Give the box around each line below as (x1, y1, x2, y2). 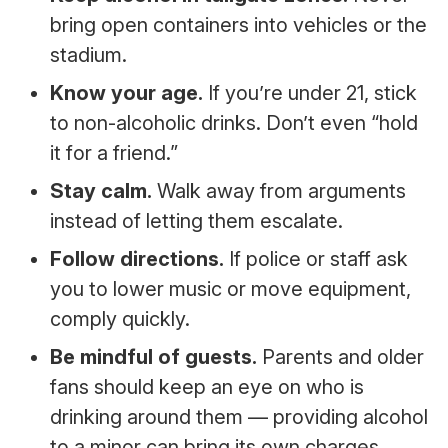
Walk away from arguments (151, 179, 406, 203)
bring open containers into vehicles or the (49, 13, 427, 37)
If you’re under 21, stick (202, 81, 417, 105)
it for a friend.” (49, 141, 178, 165)
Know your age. (49, 81, 203, 105)
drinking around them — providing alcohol (49, 405, 428, 429)
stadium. (49, 43, 127, 67)
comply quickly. (49, 307, 190, 331)
